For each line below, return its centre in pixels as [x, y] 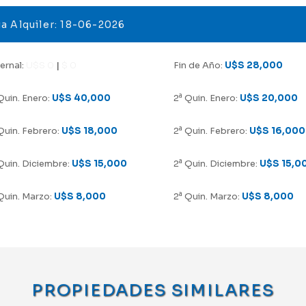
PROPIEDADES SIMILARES [153, 290]
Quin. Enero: [210, 98]
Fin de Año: [198, 65]
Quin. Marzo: [211, 196]
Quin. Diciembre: [220, 163]
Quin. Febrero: [214, 130]
